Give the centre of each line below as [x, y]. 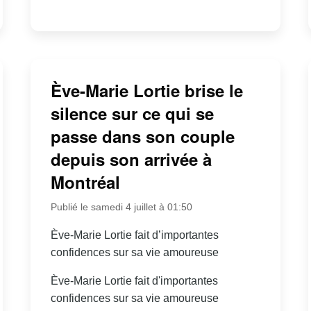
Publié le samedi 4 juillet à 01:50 [121, 207]
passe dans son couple [142, 136]
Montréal [85, 182]
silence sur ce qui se [132, 113]
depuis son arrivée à [131, 159]
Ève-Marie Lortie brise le [146, 90]
